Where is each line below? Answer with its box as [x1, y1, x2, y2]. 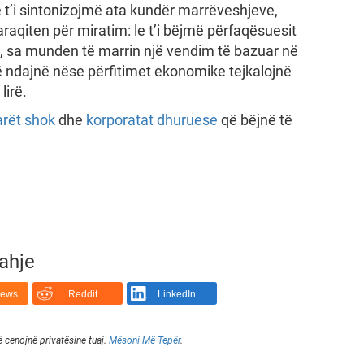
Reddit [67, 288, 97, 301]
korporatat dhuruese [85, 111, 218, 128]
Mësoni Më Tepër [108, 334, 180, 346]
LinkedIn [158, 288, 197, 301]
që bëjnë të [217, 111, 292, 128]
